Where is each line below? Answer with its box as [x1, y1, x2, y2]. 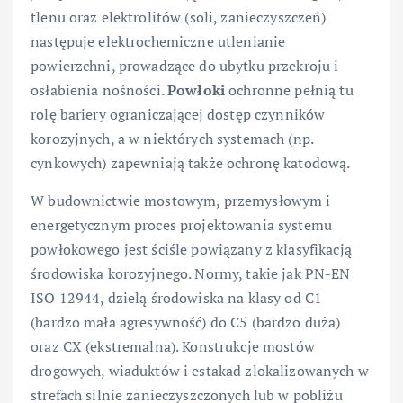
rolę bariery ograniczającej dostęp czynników [31, 104, 326, 125]
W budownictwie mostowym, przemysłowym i [31, 190, 331, 210]
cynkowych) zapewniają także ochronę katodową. [31, 153, 351, 174]
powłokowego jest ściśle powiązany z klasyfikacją [31, 238, 352, 259]
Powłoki [167, 80, 226, 101]
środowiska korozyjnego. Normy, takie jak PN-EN [31, 263, 351, 283]
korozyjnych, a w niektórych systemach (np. [31, 129, 313, 149]
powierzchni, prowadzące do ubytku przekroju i [31, 56, 339, 76]
